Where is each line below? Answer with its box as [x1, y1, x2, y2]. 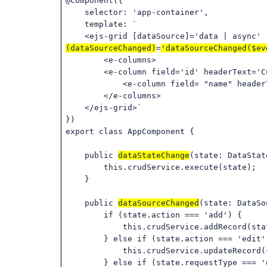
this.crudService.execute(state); [66, 163, 257, 172]
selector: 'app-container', [66, 8, 209, 17]
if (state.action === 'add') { [66, 210, 243, 219]
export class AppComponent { [66, 127, 195, 136]
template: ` [66, 20, 138, 29]
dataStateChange [118, 151, 190, 160]
